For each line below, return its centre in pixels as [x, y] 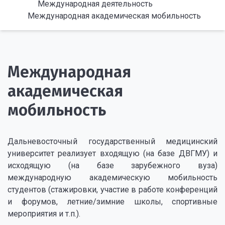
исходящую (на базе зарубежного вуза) [113, 165]
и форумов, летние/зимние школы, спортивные [113, 202]
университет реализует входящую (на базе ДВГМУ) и [113, 153]
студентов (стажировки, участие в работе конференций [113, 190]
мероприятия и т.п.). [44, 214]
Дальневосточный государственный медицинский [113, 141]
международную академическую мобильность [113, 178]
